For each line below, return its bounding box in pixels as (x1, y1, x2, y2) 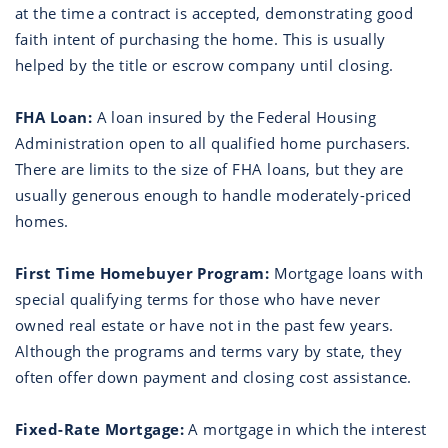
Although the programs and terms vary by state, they (15, 341, 402, 361)
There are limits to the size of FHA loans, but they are (15, 159, 404, 179)
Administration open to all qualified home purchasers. (15, 133, 411, 153)
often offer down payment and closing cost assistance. (15, 367, 412, 387)
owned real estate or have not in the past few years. (15, 315, 394, 335)
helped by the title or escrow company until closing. (15, 55, 394, 75)
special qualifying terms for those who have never (15, 289, 381, 309)
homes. (15, 211, 69, 231)
